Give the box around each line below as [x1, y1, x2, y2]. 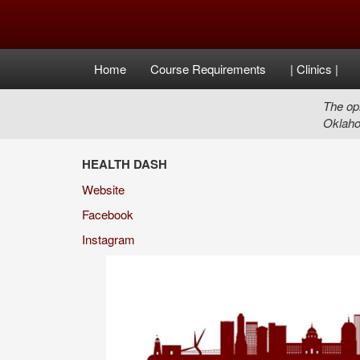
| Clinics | [290, 60, 338, 77]
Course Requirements [150, 60, 266, 77]
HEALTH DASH [82, 155, 167, 173]
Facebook [82, 206, 133, 223]
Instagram [82, 231, 135, 247]
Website [82, 181, 125, 198]
